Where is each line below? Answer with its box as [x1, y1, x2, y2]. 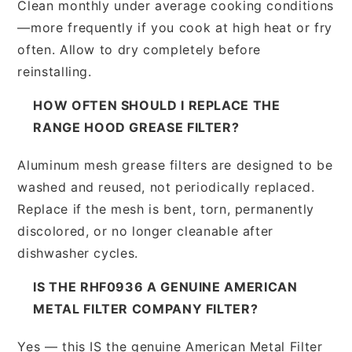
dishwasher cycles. [17, 244, 138, 261]
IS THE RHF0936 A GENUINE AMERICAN [33, 278, 298, 295]
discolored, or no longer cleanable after [17, 222, 273, 239]
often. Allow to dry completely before [17, 41, 262, 57]
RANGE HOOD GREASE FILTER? [33, 119, 240, 135]
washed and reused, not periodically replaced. [17, 178, 315, 195]
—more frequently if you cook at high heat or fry [17, 19, 333, 35]
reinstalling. [17, 63, 92, 79]
